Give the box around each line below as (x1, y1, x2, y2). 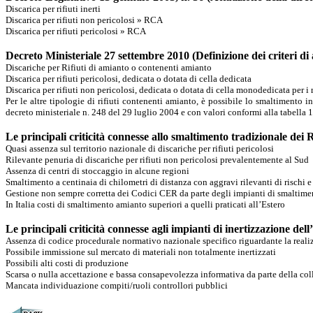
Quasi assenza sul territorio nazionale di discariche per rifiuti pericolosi (6, 143, 274, 154)
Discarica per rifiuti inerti (6, 3, 101, 14)
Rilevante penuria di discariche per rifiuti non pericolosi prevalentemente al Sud (6, 154, 309, 165)
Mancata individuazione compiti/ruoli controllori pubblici (6, 280, 228, 291)
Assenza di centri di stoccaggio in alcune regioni (6, 166, 189, 176)
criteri (268, 50, 297, 61)
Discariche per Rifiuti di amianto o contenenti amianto (6, 62, 212, 73)
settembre (118, 50, 164, 61)
